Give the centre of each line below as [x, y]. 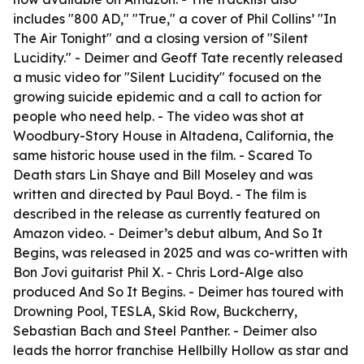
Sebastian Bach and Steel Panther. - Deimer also [165, 331]
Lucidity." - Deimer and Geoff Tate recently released [178, 58]
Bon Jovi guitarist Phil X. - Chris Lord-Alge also [158, 272]
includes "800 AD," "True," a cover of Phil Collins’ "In [175, 19]
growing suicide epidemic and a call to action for [167, 97]
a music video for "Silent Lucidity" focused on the [167, 77]
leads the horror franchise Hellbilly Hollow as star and [181, 350]
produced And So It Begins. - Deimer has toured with [178, 292]
